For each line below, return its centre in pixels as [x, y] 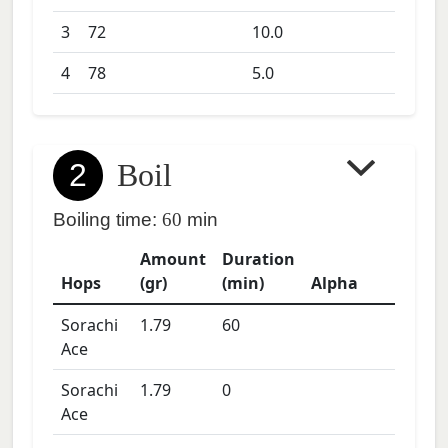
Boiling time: [105, 219]
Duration [258, 259]
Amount [173, 259]
